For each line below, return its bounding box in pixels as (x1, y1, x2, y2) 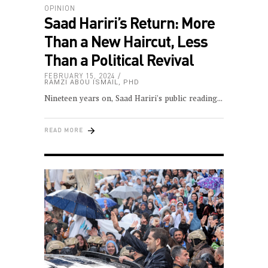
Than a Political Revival (44, 50, 194, 69)
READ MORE (44, 126, 83, 133)
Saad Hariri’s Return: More (44, 13, 215, 32)
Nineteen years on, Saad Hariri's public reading (44, 95, 217, 103)
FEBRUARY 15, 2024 (44, 71, 115, 80)
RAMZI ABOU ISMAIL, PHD (44, 78, 139, 86)
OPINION (44, 4, 75, 12)
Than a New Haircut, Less (44, 31, 208, 50)
